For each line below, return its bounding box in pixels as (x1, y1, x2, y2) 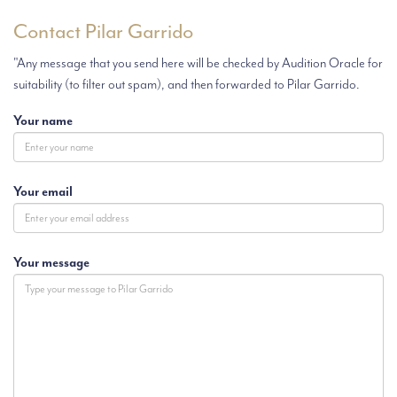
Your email (13, 183, 73, 200)
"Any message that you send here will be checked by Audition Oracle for (13, 55, 383, 72)
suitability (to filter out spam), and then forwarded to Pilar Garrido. (13, 76, 360, 93)
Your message (13, 254, 90, 271)
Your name (13, 113, 73, 129)
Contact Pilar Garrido (13, 19, 193, 44)
